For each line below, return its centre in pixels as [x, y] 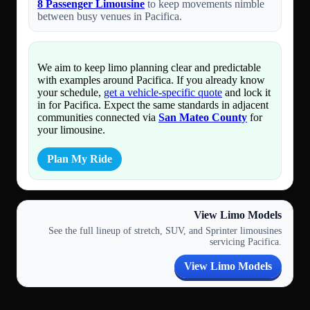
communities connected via [98, 118]
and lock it [246, 93]
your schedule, [71, 93]
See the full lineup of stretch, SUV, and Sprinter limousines [165, 231]
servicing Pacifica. [246, 242]
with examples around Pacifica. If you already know [151, 80]
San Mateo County [203, 118]
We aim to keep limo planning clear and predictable [149, 68]
